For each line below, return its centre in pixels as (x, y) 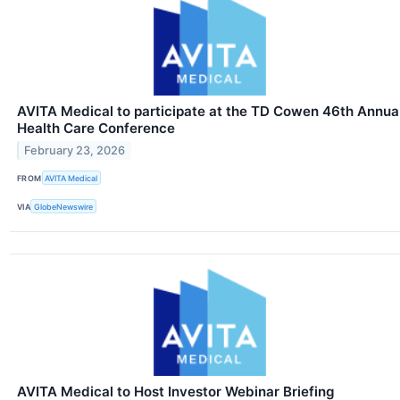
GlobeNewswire (64, 206)
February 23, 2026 (75, 150)
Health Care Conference (96, 128)
